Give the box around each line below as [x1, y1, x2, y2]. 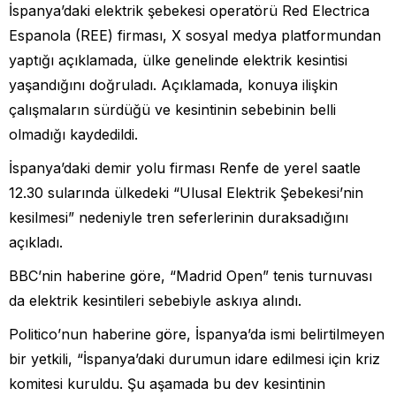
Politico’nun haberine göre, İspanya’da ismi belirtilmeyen [9, 325, 385, 344]
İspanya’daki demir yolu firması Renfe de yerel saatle [9, 159, 361, 178]
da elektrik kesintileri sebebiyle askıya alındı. [9, 292, 301, 310]
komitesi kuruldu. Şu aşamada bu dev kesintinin [9, 375, 325, 393]
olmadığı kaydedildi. [9, 126, 138, 144]
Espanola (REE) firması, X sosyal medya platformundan [9, 27, 381, 45]
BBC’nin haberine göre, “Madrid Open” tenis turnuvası [9, 267, 372, 286]
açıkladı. [9, 233, 63, 252]
